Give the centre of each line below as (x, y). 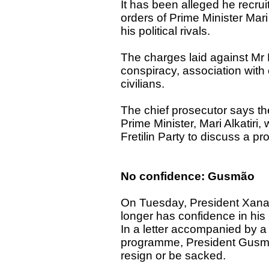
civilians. (143, 83)
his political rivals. (166, 31)
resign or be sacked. (174, 255)
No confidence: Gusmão (188, 176)
